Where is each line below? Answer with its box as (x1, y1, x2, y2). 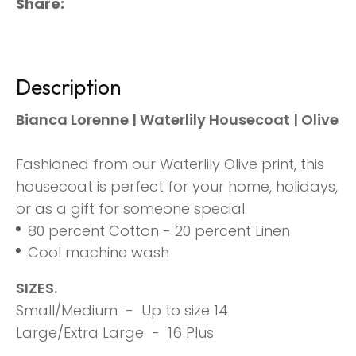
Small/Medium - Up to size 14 (16, 300, 228, 321)
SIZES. (16, 278, 70, 299)
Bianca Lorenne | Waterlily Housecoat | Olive (16, 110, 339, 130)
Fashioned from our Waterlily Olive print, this (16, 154, 324, 175)
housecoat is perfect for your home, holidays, (16, 176, 338, 197)
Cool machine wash (28, 242, 169, 263)
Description (16, 74, 121, 101)
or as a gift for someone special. (16, 199, 247, 219)
